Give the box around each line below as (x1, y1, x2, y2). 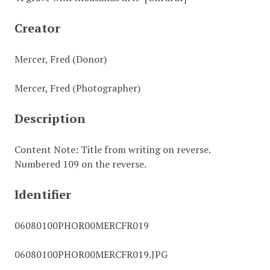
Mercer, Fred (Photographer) (14, 81, 140, 95)
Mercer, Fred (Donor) (14, 52, 107, 66)
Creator (14, 20, 60, 36)
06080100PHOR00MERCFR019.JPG (14, 248, 168, 261)
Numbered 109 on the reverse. (14, 157, 146, 171)
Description (14, 110, 86, 127)
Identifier (14, 186, 71, 202)
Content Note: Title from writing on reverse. (14, 143, 210, 156)
